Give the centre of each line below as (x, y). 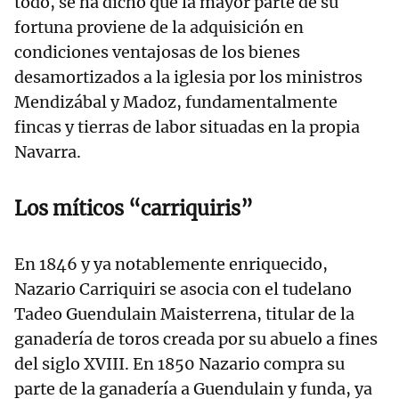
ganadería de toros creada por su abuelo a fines (196, 339)
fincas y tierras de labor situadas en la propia (187, 127)
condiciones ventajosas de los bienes (157, 53)
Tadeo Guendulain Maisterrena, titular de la (184, 314)
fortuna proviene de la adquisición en (159, 28)
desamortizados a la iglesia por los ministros (188, 77)
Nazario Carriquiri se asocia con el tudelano (183, 289)
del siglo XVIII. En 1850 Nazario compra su (179, 364)
